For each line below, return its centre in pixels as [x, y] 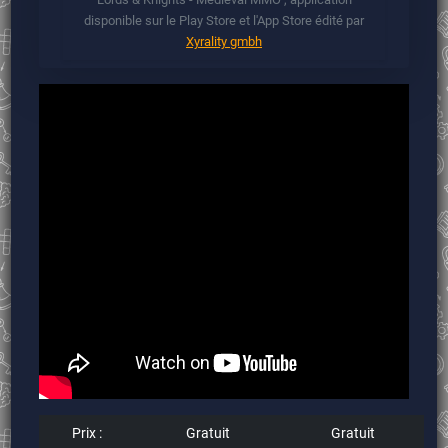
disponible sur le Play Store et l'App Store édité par [224, 20]
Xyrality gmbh [224, 41]
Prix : [87, 432]
